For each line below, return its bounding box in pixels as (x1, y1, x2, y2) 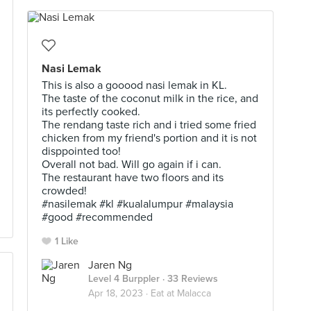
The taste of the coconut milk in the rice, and (42, 92, 258, 106)
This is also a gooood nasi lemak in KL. (42, 78, 227, 92)
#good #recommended (42, 210, 153, 224)
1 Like (55, 235, 78, 247)
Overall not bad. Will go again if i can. (42, 158, 221, 171)
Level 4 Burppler (88, 273, 160, 285)
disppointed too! (42, 144, 121, 158)
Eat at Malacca (151, 287, 211, 299)
